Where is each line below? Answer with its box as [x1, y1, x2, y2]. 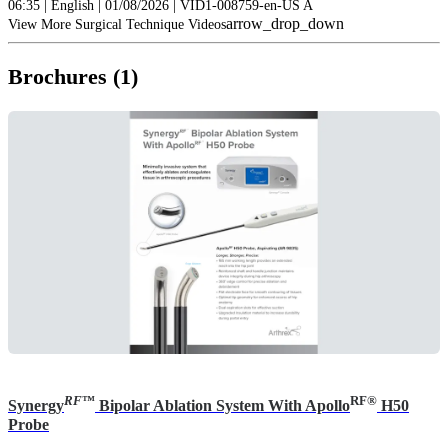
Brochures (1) [8, 64, 138, 89]
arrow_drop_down [226, 15, 344, 33]
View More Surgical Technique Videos [8, 17, 226, 33]
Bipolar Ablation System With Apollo [95, 397, 350, 415]
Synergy [8, 397, 64, 415]
